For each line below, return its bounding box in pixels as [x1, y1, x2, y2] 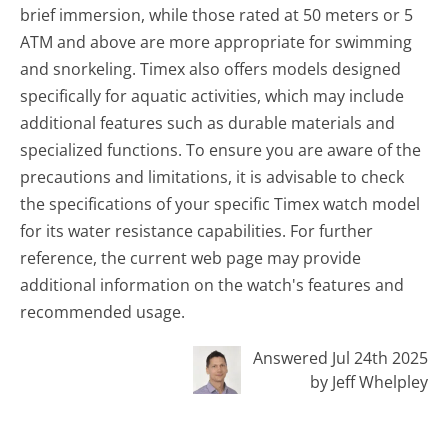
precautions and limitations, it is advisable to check [20, 166, 405, 189]
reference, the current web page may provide [20, 247, 362, 270]
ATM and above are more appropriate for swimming [20, 31, 413, 54]
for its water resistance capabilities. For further [20, 220, 374, 243]
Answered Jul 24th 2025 [252, 346, 428, 369]
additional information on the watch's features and [20, 274, 405, 297]
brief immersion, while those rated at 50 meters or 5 [20, 4, 414, 27]
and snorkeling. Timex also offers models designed [20, 58, 402, 81]
